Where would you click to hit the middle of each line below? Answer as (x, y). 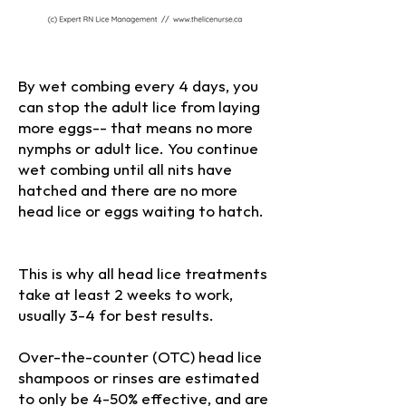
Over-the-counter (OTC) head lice (140, 358)
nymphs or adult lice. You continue (138, 150)
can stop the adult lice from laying (139, 108)
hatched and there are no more (128, 191)
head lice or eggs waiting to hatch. (141, 212)
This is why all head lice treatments (143, 275)
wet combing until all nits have (125, 170)
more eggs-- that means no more (135, 129)
